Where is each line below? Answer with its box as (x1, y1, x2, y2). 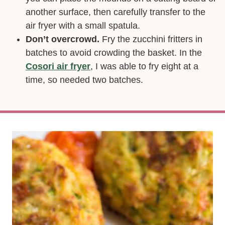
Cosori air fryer (26, 61, 90, 71)
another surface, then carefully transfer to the (26, 7, 205, 17)
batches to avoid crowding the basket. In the (26, 47, 202, 58)
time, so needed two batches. (26, 74, 143, 85)
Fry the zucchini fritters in (99, 34, 202, 44)
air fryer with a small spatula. (26, 20, 140, 31)
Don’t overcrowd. (26, 34, 99, 44)
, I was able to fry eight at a (90, 61, 198, 71)
